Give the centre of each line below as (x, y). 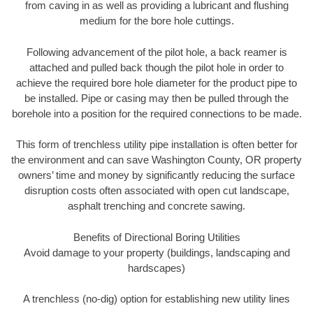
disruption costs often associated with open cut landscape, (156, 191)
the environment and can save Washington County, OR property (156, 160)
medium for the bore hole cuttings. (156, 21)
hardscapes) (156, 268)
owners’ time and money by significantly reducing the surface (156, 175)
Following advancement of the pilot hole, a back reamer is (156, 52)
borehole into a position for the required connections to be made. (156, 113)
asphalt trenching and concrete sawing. (156, 206)
